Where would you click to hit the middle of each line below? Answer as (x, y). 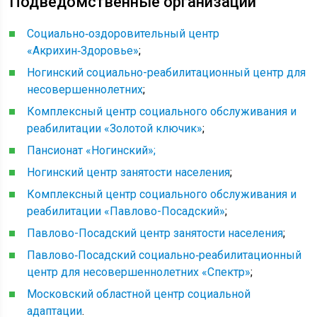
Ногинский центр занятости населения (129, 172)
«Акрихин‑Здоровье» (83, 51)
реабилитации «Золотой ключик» (115, 128)
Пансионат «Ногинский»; (92, 150)
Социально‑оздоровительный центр (123, 34)
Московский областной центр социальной (139, 294)
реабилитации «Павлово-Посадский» (126, 211)
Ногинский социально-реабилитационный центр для (167, 73)
